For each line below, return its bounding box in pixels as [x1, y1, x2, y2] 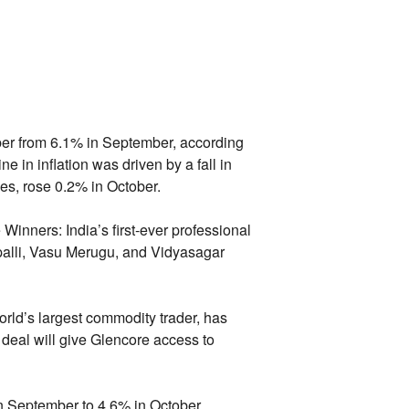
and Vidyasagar [118, 240, 225, 262]
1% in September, [61, 131, 176, 152]
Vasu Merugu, [25, 240, 119, 262]
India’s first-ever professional [61, 218, 251, 240]
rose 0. [18, 174, 67, 196]
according [175, 131, 244, 152]
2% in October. [66, 174, 161, 196]
